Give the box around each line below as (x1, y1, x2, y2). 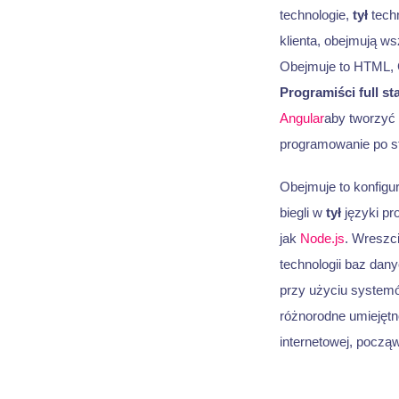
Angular (279, 110, 324, 126)
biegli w (279, 204, 326, 220)
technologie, (279, 7, 353, 23)
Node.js (299, 230, 345, 246)
